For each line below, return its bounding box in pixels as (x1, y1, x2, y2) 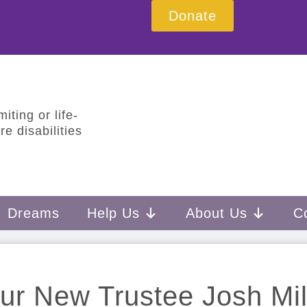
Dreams (8, 206, 60, 221)
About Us (186, 206, 247, 221)
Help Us (87, 206, 140, 221)
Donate (169, 8, 217, 23)
